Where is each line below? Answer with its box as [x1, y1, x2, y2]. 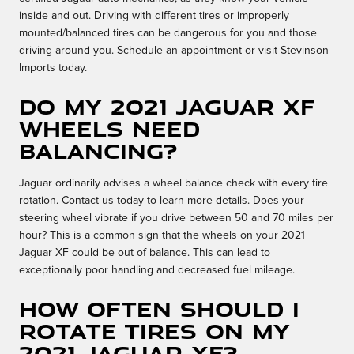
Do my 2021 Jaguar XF [19, 92, 315, 122]
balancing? [19, 136, 177, 166]
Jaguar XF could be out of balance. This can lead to [19, 247, 270, 259]
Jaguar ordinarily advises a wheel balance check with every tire [19, 178, 328, 190]
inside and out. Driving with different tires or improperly [19, 10, 289, 22]
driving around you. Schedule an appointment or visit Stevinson [19, 45, 329, 57]
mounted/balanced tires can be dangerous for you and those [19, 28, 317, 40]
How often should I [19, 294, 299, 324]
